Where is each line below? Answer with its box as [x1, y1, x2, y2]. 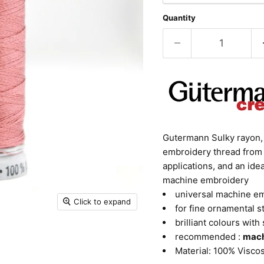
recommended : [174, 230, 243, 242]
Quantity [162, 12, 196, 22]
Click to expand [74, 196, 131, 206]
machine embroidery [162, 174, 249, 186]
